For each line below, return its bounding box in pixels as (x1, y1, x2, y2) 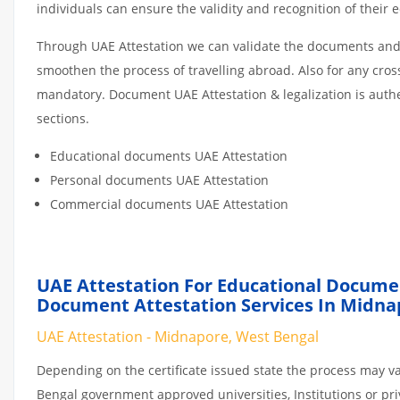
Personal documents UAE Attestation (50, 171, 269, 188)
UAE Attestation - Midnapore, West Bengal (37, 326, 319, 346)
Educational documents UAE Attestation (50, 146, 287, 164)
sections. (37, 109, 89, 127)
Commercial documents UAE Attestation (50, 195, 288, 212)
